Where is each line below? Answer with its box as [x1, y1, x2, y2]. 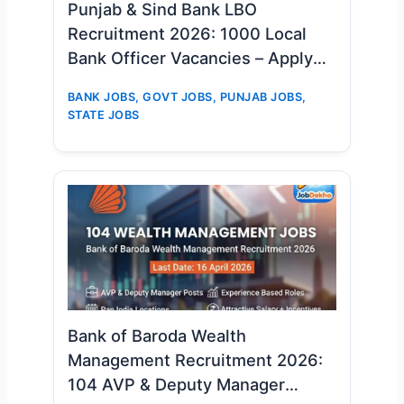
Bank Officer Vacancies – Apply [67, 48, 313, 69]
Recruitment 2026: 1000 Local [67, 23, 307, 44]
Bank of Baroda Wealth [67, 326, 246, 346]
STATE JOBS [67, 108, 140, 123]
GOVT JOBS [142, 90, 213, 105]
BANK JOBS [67, 90, 136, 105]
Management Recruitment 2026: [67, 350, 323, 371]
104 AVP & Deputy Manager [67, 374, 285, 395]
